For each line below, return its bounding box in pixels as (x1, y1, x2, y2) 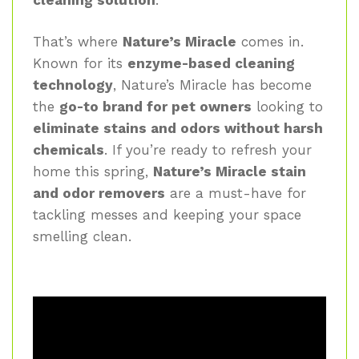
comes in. (236, 34, 304, 50)
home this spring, (33, 163, 153, 180)
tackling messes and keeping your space (33, 207, 301, 224)
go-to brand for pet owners (59, 99, 252, 115)
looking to (252, 99, 323, 115)
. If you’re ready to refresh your (104, 142, 312, 159)
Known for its (33, 55, 127, 72)
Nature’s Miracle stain (153, 163, 306, 180)
